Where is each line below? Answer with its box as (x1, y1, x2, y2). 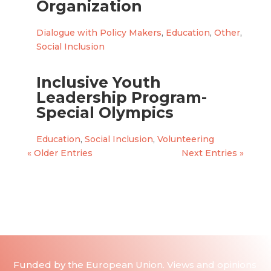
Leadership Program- (36, 88, 207, 106)
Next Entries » (181, 148, 244, 158)
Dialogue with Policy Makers (36, 27, 162, 38)
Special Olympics (36, 103, 174, 122)
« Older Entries (27, 148, 93, 158)
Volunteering (157, 134, 214, 145)
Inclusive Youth (36, 73, 161, 91)
